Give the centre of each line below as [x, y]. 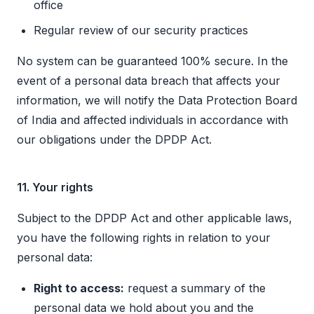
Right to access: [79, 288]
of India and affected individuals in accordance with [152, 120]
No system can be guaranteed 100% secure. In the [152, 61]
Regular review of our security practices [141, 30]
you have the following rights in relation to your [144, 238]
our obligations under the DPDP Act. [114, 140]
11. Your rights [55, 187]
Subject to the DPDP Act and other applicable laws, [155, 218]
